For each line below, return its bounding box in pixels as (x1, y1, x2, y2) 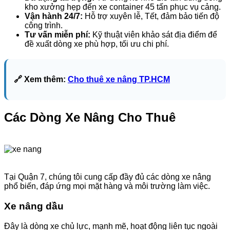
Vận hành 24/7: (25, 11, 83, 21)
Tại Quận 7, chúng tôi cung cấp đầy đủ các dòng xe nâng (4, 172, 211, 182)
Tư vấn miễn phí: (25, 30, 90, 39)
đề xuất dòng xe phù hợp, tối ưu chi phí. (25, 39, 169, 48)
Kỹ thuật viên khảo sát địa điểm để (90, 30, 217, 39)
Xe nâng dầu (4, 201, 64, 212)
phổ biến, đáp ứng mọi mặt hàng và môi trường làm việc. (4, 182, 210, 191)
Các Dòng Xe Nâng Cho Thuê (4, 110, 176, 124)
